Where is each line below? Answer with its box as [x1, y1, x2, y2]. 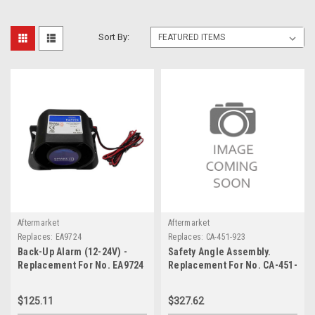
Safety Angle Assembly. [168, 246, 271, 258]
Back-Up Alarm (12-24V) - [18, 246, 127, 258]
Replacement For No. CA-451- [168, 259, 297, 271]
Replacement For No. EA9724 [18, 259, 144, 271]
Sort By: [98, 32, 130, 43]
